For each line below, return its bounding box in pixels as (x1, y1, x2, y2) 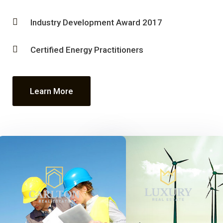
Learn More (30, 86, 73, 97)
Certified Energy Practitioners (30, 45, 143, 55)
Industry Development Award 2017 (30, 17, 162, 28)
